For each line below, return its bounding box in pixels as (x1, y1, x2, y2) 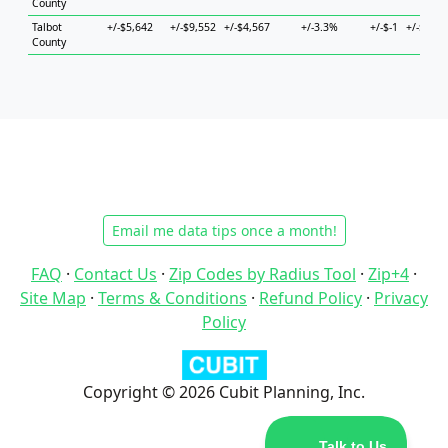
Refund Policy (259, 287, 362, 309)
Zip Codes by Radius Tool (169, 263, 356, 285)
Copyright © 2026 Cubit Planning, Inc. (83, 381, 365, 403)
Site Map (20, 287, 86, 309)
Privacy (374, 287, 428, 309)
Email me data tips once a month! (111, 221, 337, 240)
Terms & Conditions (98, 287, 247, 309)
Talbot (32, 20, 62, 34)
